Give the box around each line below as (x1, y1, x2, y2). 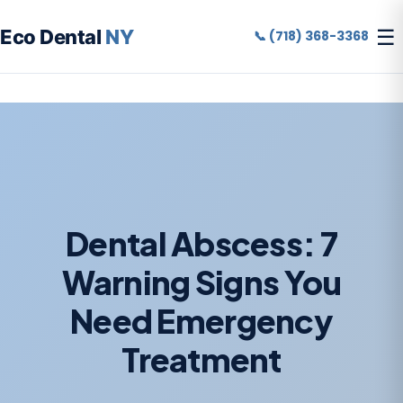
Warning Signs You (61, 261, 342, 302)
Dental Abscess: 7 (66, 222, 337, 264)
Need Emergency (70, 300, 333, 341)
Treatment (121, 338, 282, 380)
